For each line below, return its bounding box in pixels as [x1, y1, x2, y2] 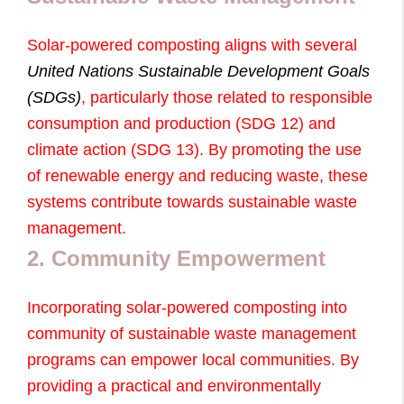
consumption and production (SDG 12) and [27, 114, 335, 133]
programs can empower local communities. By [27, 350, 359, 369]
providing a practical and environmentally [27, 376, 321, 395]
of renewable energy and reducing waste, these [27, 166, 368, 185]
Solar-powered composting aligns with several [27, 35, 357, 54]
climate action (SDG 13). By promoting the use [27, 140, 362, 159]
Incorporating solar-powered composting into [27, 298, 347, 317]
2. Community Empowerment [27, 245, 326, 271]
